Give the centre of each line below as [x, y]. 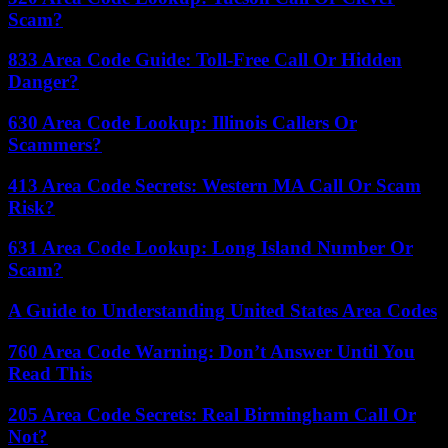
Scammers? [55, 145]
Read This [50, 373]
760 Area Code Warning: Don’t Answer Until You [211, 351]
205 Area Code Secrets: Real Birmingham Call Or [212, 414]
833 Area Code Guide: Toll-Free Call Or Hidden [205, 60]
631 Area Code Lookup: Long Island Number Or [210, 248]
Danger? [43, 82]
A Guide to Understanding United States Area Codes [222, 311]
